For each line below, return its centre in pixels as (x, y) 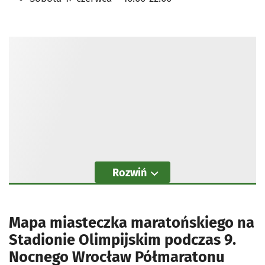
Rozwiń (130, 172)
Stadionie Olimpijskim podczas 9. (122, 240)
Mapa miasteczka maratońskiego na (132, 222)
